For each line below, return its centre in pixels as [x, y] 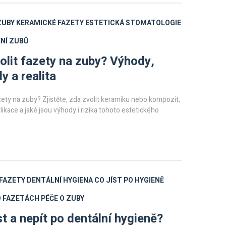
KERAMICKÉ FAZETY [50, 23]
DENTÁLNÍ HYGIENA [60, 180]
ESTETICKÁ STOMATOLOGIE [133, 23]
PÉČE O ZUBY [63, 199]
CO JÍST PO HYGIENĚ [129, 180]
